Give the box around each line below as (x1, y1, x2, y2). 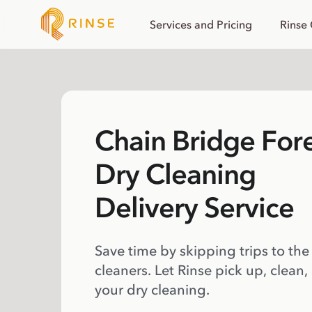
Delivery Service (95, 191, 294, 224)
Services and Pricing (150, 17, 252, 31)
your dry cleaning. (95, 281, 210, 298)
